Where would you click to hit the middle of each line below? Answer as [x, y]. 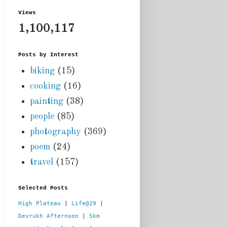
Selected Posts [43, 188]
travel [41, 162]
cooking [45, 86]
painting [46, 101]
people [42, 116]
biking [42, 71]
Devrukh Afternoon [48, 216]
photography [55, 131]
